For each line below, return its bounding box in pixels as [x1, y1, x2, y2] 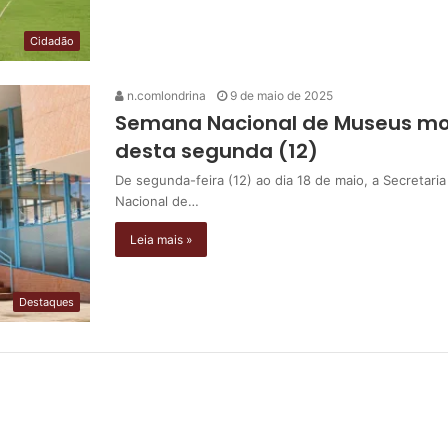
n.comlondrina [124, 88, 206, 104]
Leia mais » [130, 232, 192, 248]
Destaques [19, 295, 74, 310]
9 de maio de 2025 [230, 88, 333, 104]
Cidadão [30, 34, 74, 49]
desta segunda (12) [115, 137, 318, 166]
